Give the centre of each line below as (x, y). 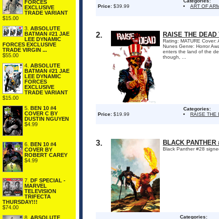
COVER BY (38, 150)
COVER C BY (41, 113)
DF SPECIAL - (48, 181)
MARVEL (36, 186)
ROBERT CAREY (46, 155)
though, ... (175, 57)
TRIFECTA (38, 197)
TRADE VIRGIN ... (25, 50)
